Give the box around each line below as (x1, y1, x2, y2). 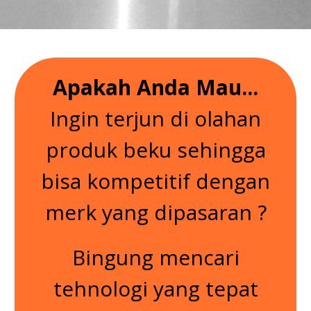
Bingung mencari (72, 243, 239, 272)
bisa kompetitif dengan (41, 167, 270, 196)
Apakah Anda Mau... (53, 73, 258, 102)
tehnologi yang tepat (53, 274, 258, 303)
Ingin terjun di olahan (50, 104, 261, 133)
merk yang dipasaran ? (44, 198, 267, 227)
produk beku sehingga (45, 135, 266, 165)
